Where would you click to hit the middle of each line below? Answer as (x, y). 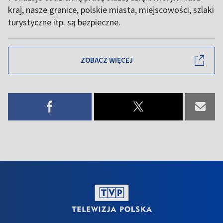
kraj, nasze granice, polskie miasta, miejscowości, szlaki (111, 9)
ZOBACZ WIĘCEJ (107, 60)
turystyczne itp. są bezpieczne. (64, 22)
